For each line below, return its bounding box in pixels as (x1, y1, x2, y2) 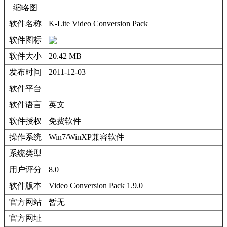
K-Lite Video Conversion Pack (49, 19, 148, 28)
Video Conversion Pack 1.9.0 (49, 181, 143, 190)
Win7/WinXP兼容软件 (49, 133, 124, 141)
